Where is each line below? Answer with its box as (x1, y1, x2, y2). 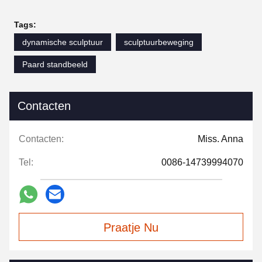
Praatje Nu (104, 221, 158, 235)
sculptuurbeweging (124, 37, 194, 47)
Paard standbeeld (22, 60, 88, 70)
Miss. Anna (198, 134, 243, 144)
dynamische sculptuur (22, 37, 103, 47)
